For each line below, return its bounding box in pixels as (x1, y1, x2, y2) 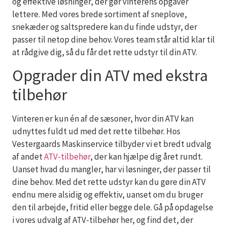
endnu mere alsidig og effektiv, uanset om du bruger (12, 189, 203, 201)
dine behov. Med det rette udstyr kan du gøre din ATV (12, 176, 206, 188)
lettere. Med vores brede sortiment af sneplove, (12, 8, 187, 20)
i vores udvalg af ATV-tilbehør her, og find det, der (12, 214, 193, 226)
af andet (12, 151, 44, 163)
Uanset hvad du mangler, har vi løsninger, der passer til (12, 164, 211, 175)
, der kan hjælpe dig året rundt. (90, 151, 203, 163)
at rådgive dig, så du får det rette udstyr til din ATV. (12, 46, 197, 58)
